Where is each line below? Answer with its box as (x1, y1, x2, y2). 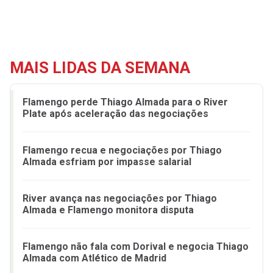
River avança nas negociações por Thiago (23, 193, 217, 205)
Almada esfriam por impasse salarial (23, 156, 191, 168)
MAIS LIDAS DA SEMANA (10, 58, 190, 77)
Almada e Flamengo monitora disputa (23, 204, 194, 216)
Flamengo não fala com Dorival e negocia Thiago (23, 241, 249, 253)
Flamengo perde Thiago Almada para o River (23, 96, 228, 108)
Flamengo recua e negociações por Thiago (23, 144, 222, 157)
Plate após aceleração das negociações (23, 108, 208, 120)
